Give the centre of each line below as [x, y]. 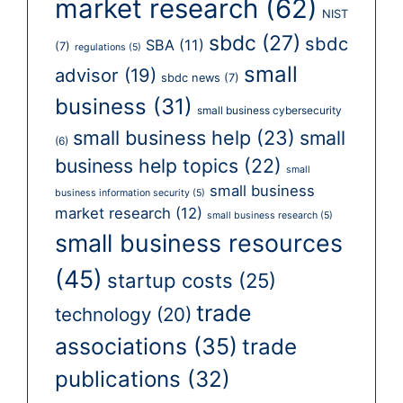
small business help [162, 138]
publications [118, 380]
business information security [122, 193]
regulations [100, 48]
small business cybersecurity [269, 111]
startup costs [170, 281]
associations [121, 347]
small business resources [199, 243]
